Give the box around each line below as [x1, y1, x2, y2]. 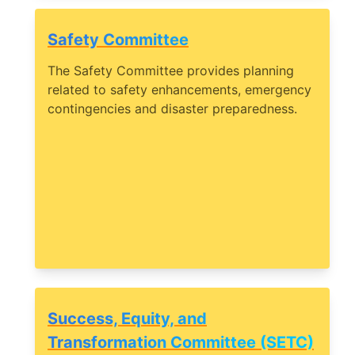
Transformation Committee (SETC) [48, 333, 314, 353]
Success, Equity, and [48, 309, 207, 329]
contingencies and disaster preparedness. [48, 101, 297, 117]
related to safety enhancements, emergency [48, 82, 311, 98]
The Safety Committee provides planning [48, 63, 294, 79]
